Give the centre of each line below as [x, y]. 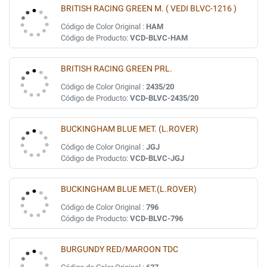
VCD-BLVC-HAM [159, 38]
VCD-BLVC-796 [156, 218]
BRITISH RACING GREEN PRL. [117, 69]
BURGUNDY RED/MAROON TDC [119, 249]
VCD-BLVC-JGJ [157, 158]
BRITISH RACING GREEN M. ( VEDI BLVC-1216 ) [149, 9]
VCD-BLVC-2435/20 [164, 98]
